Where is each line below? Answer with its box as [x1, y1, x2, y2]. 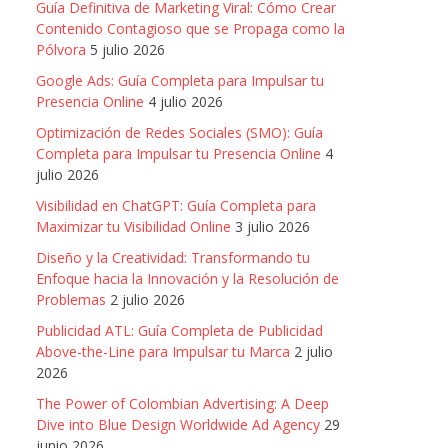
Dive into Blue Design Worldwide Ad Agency [36, 415, 320, 434]
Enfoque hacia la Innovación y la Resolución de [36, 269, 339, 288]
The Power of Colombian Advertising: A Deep [36, 394, 329, 413]
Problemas [36, 290, 106, 309]
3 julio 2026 [235, 217, 310, 236]
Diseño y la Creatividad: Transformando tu [36, 248, 310, 267]
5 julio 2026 [90, 40, 165, 59]
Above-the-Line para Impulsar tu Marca [36, 342, 290, 361]
